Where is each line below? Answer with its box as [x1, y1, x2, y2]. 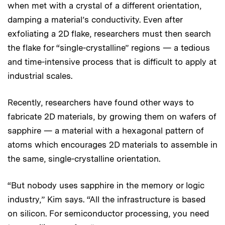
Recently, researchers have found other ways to [8, 97, 194, 107]
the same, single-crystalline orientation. [8, 153, 160, 164]
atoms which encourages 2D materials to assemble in [8, 139, 217, 150]
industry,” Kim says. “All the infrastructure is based [8, 194, 205, 204]
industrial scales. [8, 70, 72, 81]
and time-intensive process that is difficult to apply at [8, 56, 216, 67]
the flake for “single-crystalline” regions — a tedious [8, 42, 210, 53]
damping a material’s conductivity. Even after [8, 14, 182, 25]
